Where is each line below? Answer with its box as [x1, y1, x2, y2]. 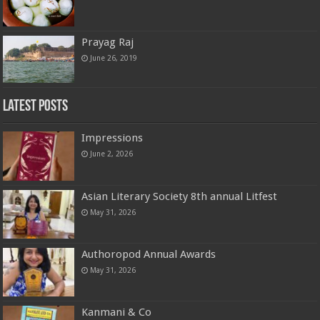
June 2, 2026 [90, 149, 134, 159]
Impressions [81, 131, 144, 145]
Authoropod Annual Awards [81, 247, 216, 261]
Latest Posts [3, 99, 69, 116]
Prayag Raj [81, 35, 134, 49]
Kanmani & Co [81, 305, 152, 319]
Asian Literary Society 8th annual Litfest [81, 189, 278, 203]
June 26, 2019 [90, 53, 138, 62]
